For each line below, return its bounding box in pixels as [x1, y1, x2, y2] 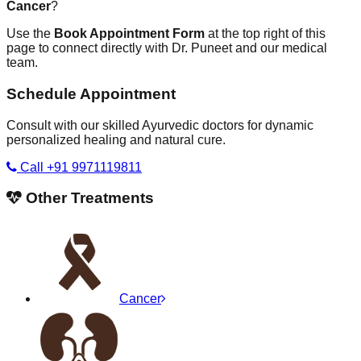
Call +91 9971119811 [17, 160, 142, 174]
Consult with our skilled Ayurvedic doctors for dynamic [6, 118, 313, 132]
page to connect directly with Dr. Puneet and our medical [6, 41, 327, 56]
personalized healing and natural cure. [6, 132, 226, 147]
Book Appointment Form [54, 27, 205, 41]
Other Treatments [22, 189, 154, 207]
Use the [6, 27, 54, 41]
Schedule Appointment [6, 85, 176, 102]
